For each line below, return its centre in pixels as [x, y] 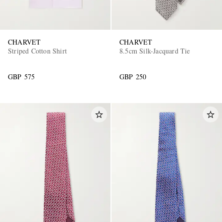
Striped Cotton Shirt [37, 51]
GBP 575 [22, 76]
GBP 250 [133, 76]
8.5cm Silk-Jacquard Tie [155, 51]
